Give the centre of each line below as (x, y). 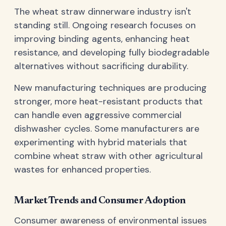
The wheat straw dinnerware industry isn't (103, 11)
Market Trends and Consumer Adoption (100, 201)
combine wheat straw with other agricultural (108, 156)
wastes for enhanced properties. (82, 169)
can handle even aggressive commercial (98, 115)
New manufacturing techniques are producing (110, 88)
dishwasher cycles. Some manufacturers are (107, 128)
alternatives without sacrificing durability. (101, 66)
